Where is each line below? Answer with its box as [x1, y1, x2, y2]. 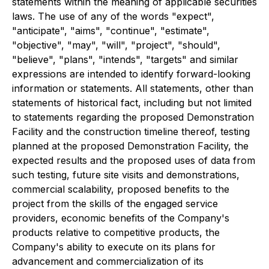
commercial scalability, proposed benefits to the [12, 183, 229, 195]
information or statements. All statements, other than [12, 82, 253, 94]
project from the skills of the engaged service [12, 197, 218, 210]
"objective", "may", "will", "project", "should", [12, 38, 220, 51]
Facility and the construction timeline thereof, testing [12, 125, 250, 138]
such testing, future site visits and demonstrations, [12, 168, 240, 181]
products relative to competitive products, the [12, 226, 220, 238]
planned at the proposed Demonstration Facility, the [12, 139, 249, 152]
